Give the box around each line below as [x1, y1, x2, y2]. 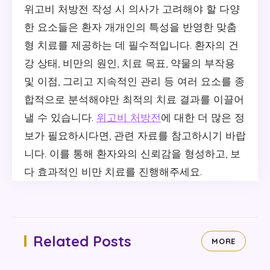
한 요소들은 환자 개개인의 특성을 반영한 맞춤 [24, 20, 237, 33]
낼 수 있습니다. [24, 110, 96, 124]
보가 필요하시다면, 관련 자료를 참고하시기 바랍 [24, 128, 246, 142]
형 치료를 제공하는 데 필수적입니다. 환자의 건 [24, 38, 239, 51]
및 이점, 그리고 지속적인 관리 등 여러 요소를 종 [24, 74, 245, 87]
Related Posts [33, 231, 131, 250]
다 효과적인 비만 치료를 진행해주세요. [24, 165, 202, 178]
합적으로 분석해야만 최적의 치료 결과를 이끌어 [24, 92, 244, 105]
